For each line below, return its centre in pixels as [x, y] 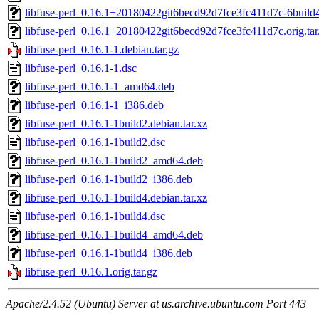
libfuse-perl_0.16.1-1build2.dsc [95, 142]
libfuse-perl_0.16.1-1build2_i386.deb [109, 179]
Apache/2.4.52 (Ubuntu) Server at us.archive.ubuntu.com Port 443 [156, 304]
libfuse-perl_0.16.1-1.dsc [81, 68]
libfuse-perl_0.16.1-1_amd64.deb [100, 87]
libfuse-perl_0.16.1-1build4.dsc [95, 216]
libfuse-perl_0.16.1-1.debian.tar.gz [102, 50]
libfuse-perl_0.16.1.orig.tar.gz [91, 272]
